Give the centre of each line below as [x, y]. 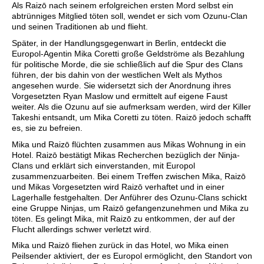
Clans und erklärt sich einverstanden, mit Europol [103, 165]
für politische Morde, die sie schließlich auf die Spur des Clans [127, 64]
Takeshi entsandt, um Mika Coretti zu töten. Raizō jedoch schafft [131, 117]
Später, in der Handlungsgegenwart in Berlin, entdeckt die [119, 43]
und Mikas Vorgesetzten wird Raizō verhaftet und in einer [118, 187]
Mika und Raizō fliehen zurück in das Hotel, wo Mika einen [120, 245]
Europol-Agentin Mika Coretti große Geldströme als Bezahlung [128, 53]
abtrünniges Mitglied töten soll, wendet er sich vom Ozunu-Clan [130, 16]
